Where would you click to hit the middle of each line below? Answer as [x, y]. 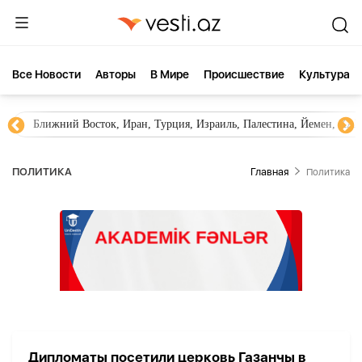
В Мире [170, 74]
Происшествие [244, 74]
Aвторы [116, 74]
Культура [324, 74]
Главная [269, 172]
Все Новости [46, 74]
